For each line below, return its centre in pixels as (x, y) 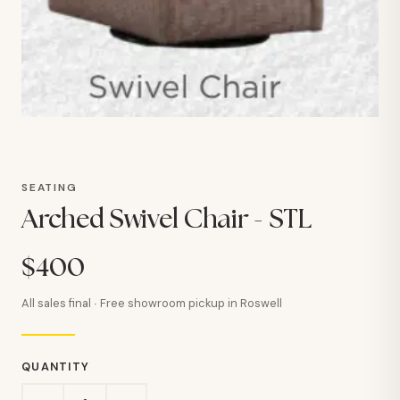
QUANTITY (56, 367)
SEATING (50, 187)
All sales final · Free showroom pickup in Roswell (152, 304)
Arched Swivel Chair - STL (167, 220)
